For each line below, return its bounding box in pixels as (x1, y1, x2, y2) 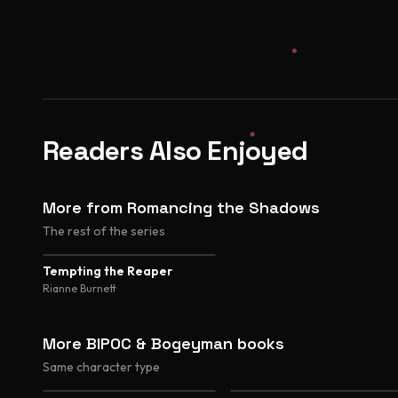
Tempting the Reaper (43, 263, 172, 279)
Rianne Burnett (43, 282, 116, 295)
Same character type (43, 359, 160, 375)
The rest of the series (43, 223, 165, 239)
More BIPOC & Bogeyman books (43, 333, 284, 354)
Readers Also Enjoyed (43, 133, 307, 168)
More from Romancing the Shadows (43, 197, 320, 218)
